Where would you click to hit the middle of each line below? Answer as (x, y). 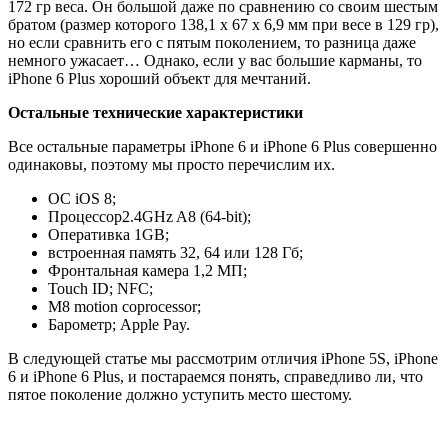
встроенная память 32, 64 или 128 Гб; (175, 252)
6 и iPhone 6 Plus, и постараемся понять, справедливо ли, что (215, 376)
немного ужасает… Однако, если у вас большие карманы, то (215, 60)
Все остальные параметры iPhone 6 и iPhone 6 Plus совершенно (222, 146)
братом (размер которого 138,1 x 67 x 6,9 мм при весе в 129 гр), (223, 24)
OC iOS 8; (82, 198)
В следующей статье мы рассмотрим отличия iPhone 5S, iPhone (223, 358)
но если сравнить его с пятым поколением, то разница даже (212, 42)
